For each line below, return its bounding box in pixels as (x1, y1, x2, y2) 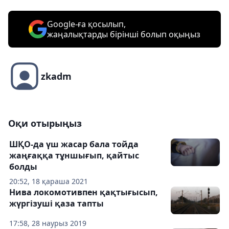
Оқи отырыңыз (8, 117, 82, 130)
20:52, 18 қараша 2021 (9, 176, 88, 187)
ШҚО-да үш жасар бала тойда (9, 139, 139, 150)
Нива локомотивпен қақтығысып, (9, 187, 158, 198)
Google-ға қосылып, (47, 18, 126, 30)
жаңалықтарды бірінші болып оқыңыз (47, 29, 200, 40)
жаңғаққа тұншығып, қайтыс (9, 150, 139, 162)
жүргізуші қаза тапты (9, 198, 104, 210)
